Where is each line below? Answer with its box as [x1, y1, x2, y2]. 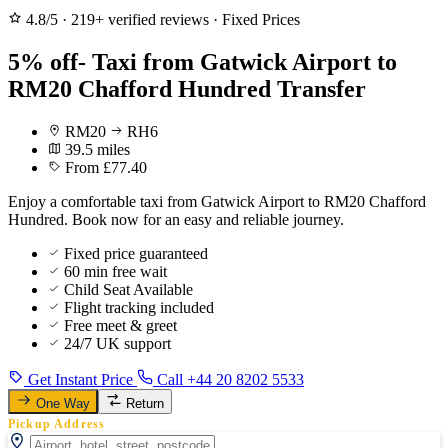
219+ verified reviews [71, 11, 209, 28]
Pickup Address [8, 417, 106, 430]
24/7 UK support [64, 334, 171, 352]
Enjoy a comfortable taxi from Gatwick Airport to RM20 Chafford [8, 192, 426, 210]
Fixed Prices [222, 11, 300, 28]
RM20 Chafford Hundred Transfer [8, 75, 366, 102]
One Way [36, 395, 90, 411]
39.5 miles [65, 140, 130, 158]
